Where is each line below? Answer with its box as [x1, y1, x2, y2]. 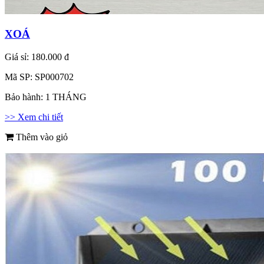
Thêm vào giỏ [14, 131, 68, 142]
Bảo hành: [5, 91, 45, 102]
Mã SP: [5, 71, 35, 82]
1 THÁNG [45, 91, 87, 102]
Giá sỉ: [5, 51, 31, 62]
